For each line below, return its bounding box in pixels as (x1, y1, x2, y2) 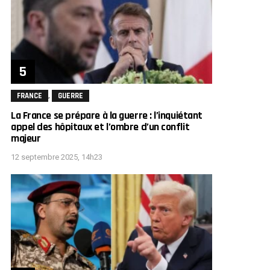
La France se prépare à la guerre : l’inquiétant (11, 108, 202, 123)
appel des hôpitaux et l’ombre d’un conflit (11, 120, 190, 134)
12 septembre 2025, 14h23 (11, 152, 102, 162)
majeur (11, 131, 41, 146)
